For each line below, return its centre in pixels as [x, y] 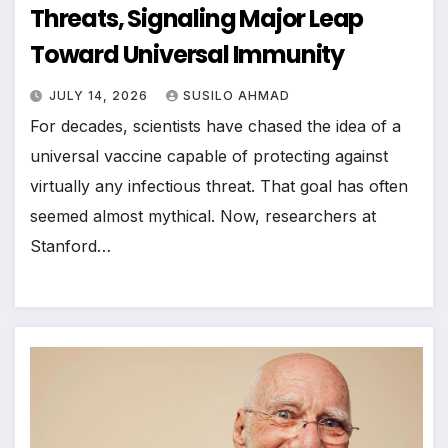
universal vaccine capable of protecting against [209, 156]
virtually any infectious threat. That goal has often [219, 186]
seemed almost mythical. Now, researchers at [203, 216]
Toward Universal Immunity [187, 54]
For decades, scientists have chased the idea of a [215, 126]
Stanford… [70, 246]
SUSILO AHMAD [236, 95]
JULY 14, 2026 [100, 95]
